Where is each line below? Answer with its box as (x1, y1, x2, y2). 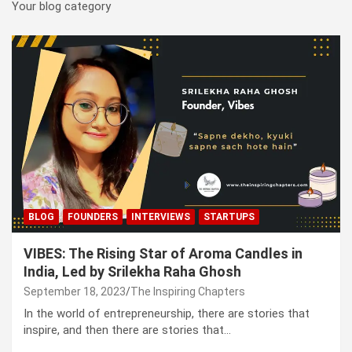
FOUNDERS (68, 211, 118, 222)
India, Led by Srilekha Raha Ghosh (24, 262, 241, 280)
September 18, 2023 (24, 284, 126, 298)
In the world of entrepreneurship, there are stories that (24, 306, 310, 321)
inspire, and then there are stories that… (24, 322, 231, 337)
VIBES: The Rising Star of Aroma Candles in (24, 244, 302, 262)
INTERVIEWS (131, 211, 190, 222)
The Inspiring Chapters (130, 284, 245, 298)
